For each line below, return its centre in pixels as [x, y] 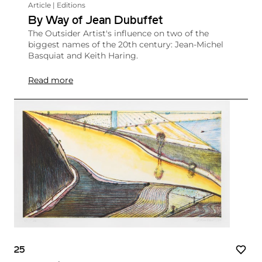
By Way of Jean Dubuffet [95, 21]
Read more [51, 80]
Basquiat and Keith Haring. [83, 55]
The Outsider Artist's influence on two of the [118, 33]
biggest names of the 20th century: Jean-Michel [126, 44]
